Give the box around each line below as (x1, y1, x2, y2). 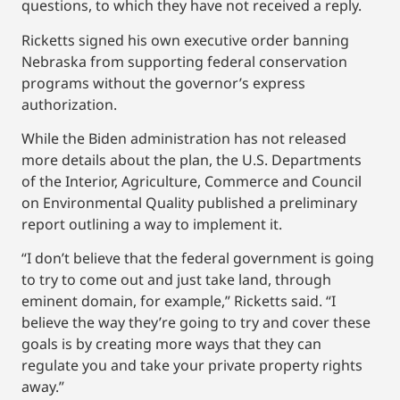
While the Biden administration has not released (21, 129, 346, 149)
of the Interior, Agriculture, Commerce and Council (21, 171, 362, 192)
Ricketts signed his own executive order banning (21, 29, 349, 50)
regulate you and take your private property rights (21, 355, 362, 376)
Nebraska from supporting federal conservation (21, 51, 347, 71)
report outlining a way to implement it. (21, 214, 282, 235)
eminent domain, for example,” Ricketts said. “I (21, 291, 336, 312)
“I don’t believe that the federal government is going (21, 248, 374, 269)
